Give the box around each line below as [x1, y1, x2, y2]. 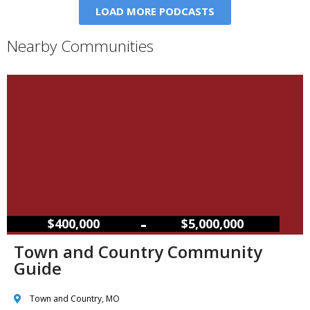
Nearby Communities [7, 35, 154, 57]
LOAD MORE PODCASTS [95, 4, 215, 19]
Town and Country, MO [29, 293, 120, 305]
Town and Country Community [14, 240, 262, 264]
